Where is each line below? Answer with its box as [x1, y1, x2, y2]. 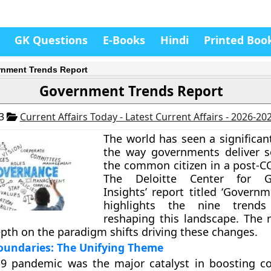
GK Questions [15, 33, 88, 47]
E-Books [103, 33, 145, 47]
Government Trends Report [39, 82, 223, 100]
